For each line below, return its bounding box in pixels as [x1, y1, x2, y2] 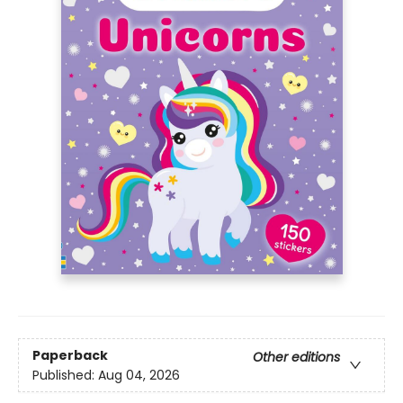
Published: [32, 365, 98, 384]
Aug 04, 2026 [98, 365, 180, 384]
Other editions [253, 347, 340, 366]
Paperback [32, 345, 108, 364]
